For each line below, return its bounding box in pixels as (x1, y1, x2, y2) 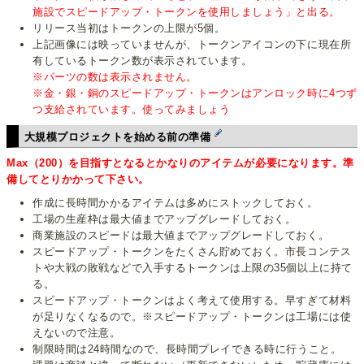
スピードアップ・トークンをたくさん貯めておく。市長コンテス (32, 245, 352, 258)
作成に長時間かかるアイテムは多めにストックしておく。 (32, 197, 318, 210)
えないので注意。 (32, 327, 121, 340)
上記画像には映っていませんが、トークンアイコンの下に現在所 (32, 37, 352, 50)
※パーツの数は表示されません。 (32, 70, 197, 83)
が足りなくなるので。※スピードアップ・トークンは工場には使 (32, 310, 352, 323)
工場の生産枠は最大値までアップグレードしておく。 (32, 213, 297, 226)
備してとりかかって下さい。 (6, 173, 149, 186)
